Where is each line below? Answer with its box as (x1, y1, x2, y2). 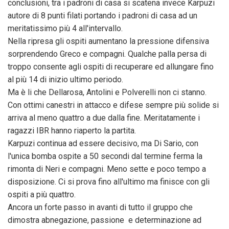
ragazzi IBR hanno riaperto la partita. (8, 125, 136, 135)
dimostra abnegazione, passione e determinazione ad (8, 215, 201, 225)
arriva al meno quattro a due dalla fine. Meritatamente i (8, 112, 200, 123)
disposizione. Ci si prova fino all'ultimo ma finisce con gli (8, 176, 210, 187)
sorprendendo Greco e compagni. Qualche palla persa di (8, 49, 207, 59)
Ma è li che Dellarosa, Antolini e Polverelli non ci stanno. (8, 87, 207, 97)
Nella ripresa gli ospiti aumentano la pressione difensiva (8, 36, 209, 46)
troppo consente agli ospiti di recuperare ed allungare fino (8, 61, 214, 72)
